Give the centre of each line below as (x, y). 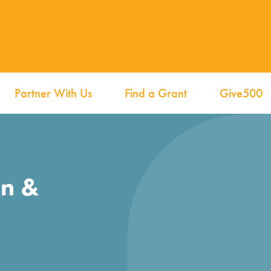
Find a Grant (156, 93)
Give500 (241, 93)
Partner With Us (54, 93)
